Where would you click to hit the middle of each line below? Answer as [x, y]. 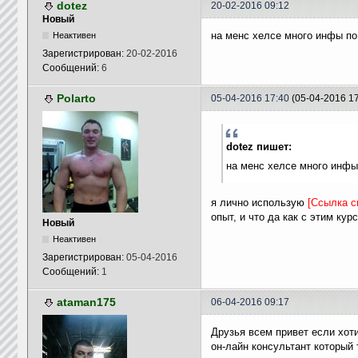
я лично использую [259, 203]
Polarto [76, 98]
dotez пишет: [259, 146]
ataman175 [86, 302]
